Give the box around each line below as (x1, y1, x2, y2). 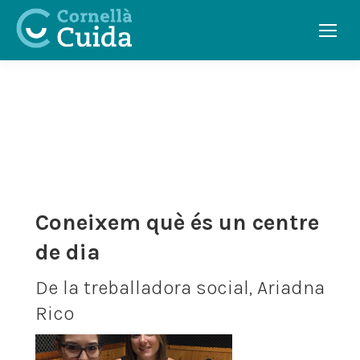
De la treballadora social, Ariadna (35, 276, 325, 299)
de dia (35, 239, 100, 265)
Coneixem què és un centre (35, 209, 319, 235)
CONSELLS (118, 91, 242, 121)
